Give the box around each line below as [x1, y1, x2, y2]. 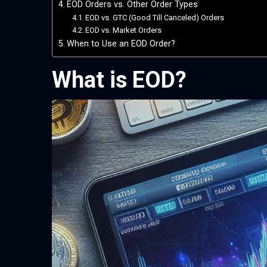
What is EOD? [52, 67, 187, 94]
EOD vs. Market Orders [85, 26, 162, 35]
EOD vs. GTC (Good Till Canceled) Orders [85, 13, 225, 23]
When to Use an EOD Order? [66, 39, 175, 49]
